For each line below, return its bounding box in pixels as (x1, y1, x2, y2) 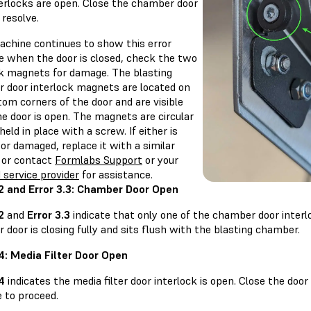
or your (142, 153, 178, 167)
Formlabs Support (55, 153, 142, 167)
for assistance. (79, 167, 153, 182)
